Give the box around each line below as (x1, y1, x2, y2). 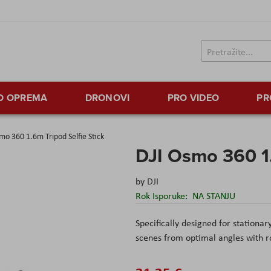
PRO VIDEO (167, 91, 220, 105)
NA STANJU (192, 189, 235, 203)
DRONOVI (85, 91, 130, 105)
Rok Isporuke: (135, 189, 190, 203)
